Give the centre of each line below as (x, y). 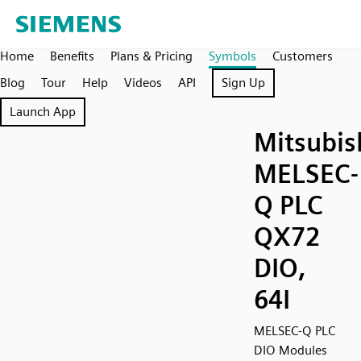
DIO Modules (290, 350)
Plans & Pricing (151, 56)
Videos (143, 83)
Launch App (43, 112)
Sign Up (243, 83)
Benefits (72, 56)
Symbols (232, 56)
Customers (303, 56)
